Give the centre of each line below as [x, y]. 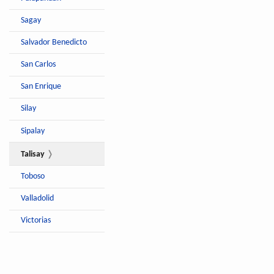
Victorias [36, 221]
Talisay [33, 154]
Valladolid [38, 199]
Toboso [33, 176]
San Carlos [39, 65]
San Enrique [41, 87]
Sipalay [33, 131]
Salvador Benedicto [54, 42]
